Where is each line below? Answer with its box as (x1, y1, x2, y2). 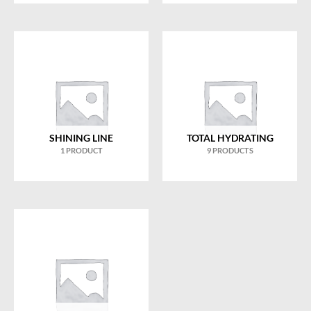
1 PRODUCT (60, 145, 103, 155)
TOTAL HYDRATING (186, 131, 274, 144)
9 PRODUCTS (206, 145, 253, 155)
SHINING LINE (49, 131, 113, 144)
